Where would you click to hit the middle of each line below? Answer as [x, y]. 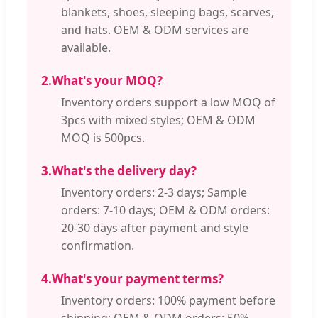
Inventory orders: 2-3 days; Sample [154, 192]
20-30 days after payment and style [155, 227]
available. [86, 47]
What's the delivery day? [124, 170]
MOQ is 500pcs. [103, 137]
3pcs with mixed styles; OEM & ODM [158, 120]
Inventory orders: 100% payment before [168, 300]
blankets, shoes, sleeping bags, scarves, [168, 12]
